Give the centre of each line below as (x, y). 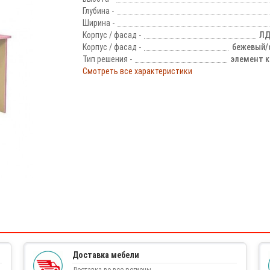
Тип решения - (107, 59)
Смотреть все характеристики (137, 71)
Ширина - (98, 23)
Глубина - (98, 11)
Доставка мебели (106, 255)
